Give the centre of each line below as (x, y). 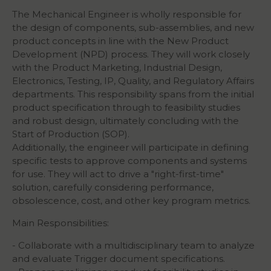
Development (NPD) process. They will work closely (131, 54)
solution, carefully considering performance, (113, 188)
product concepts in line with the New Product (120, 41)
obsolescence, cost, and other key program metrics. (131, 201)
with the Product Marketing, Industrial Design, (117, 68)
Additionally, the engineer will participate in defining (130, 148)
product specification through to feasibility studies (126, 108)
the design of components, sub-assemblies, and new (133, 28)
